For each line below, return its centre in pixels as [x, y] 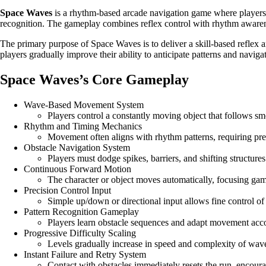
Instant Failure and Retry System [85, 255]
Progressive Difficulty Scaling [80, 233]
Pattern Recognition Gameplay [81, 212]
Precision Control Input [67, 191]
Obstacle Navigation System [77, 148]
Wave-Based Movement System [84, 105]
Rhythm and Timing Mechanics [83, 126]
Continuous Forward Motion [77, 169]
